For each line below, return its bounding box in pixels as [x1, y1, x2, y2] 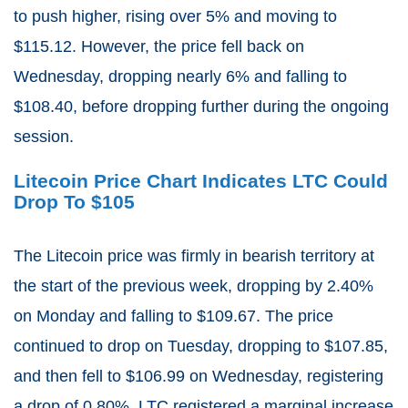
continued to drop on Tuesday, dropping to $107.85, [14, 337, 388, 355]
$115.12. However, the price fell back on [14, 37, 304, 56]
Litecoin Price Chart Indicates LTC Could [14, 170, 388, 191]
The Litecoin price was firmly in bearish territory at [14, 247, 374, 265]
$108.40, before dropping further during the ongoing [14, 97, 389, 116]
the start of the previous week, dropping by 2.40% [14, 277, 373, 295]
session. [14, 127, 78, 146]
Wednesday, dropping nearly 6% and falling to [14, 67, 347, 86]
